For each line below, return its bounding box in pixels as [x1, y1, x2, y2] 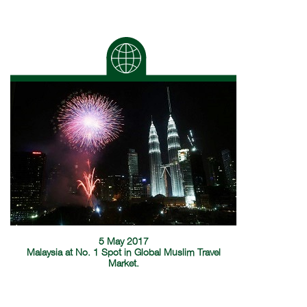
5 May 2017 [98, 237, 149, 247]
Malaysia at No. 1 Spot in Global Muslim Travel [26, 248, 221, 258]
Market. [108, 259, 139, 269]
